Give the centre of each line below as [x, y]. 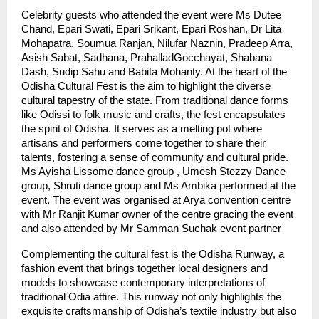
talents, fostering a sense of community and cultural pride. [156, 157]
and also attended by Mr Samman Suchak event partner [151, 228]
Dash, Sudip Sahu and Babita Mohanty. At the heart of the [154, 72]
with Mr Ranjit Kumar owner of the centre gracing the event [157, 214]
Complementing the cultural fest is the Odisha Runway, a [153, 254]
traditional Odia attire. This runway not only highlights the [151, 297]
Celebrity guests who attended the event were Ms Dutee [151, 15]
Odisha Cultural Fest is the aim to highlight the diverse [146, 86]
